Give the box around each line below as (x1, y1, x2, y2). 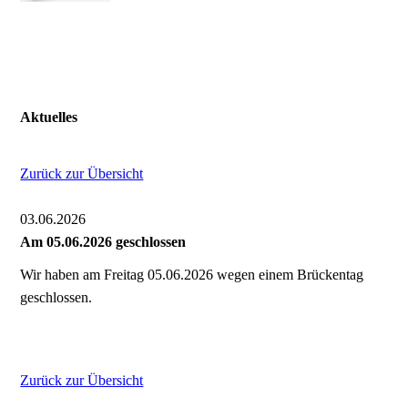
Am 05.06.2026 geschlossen (20, 233, 187, 250)
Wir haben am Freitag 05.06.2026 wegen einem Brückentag (20, 266, 364, 282)
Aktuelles (20, 109, 78, 126)
